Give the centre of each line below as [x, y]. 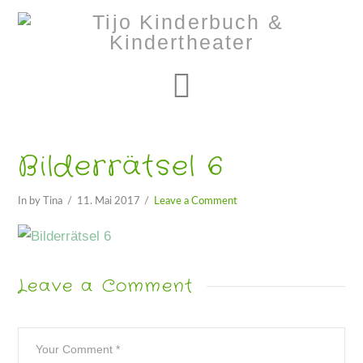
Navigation [267, 85]
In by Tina [41, 201]
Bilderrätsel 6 [121, 167]
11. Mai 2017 [108, 201]
